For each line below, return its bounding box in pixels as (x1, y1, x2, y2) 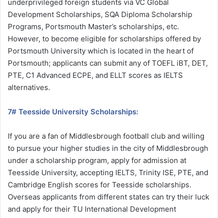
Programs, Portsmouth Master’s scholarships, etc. (8, 21, 179, 31)
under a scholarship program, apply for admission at (8, 155, 186, 165)
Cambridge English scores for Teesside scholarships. (8, 180, 191, 189)
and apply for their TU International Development (8, 204, 176, 214)
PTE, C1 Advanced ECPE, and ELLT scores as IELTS (8, 70, 183, 80)
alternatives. (8, 82, 50, 92)
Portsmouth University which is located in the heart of (8, 46, 194, 55)
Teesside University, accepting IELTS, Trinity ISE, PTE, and (8, 167, 208, 177)
